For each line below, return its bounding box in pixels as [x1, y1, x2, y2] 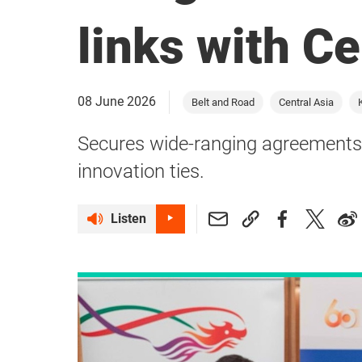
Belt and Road [192, 95, 255, 108]
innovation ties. [78, 159, 204, 183]
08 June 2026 [78, 94, 156, 110]
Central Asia [279, 95, 334, 108]
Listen [111, 210, 147, 226]
